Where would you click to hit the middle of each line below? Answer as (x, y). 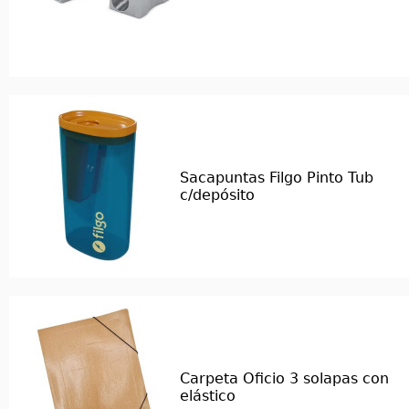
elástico (208, 396)
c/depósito (217, 195)
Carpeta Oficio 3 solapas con (284, 378)
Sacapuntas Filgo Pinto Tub (277, 178)
